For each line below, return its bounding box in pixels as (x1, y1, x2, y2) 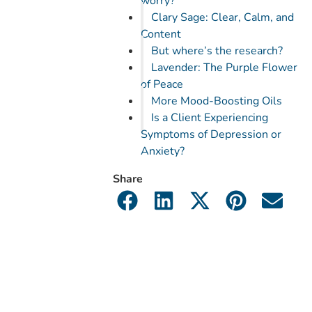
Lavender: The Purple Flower (151, 60, 298, 75)
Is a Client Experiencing (151, 110, 269, 125)
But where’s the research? (151, 43, 283, 58)
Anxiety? (141, 143, 185, 159)
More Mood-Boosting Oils (151, 93, 286, 109)
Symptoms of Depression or (141, 127, 281, 142)
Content (141, 26, 181, 42)
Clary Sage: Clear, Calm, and (151, 10, 295, 25)
